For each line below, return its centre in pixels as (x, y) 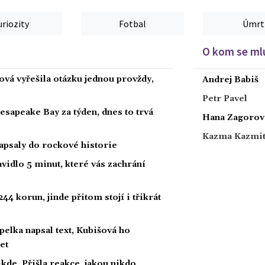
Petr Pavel (225, 98)
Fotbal (133, 23)
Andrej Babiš (230, 80)
